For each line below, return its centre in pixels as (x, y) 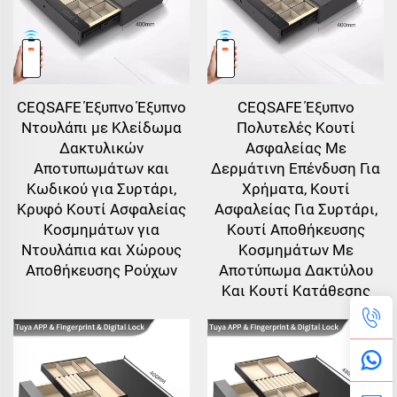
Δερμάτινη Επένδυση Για (296, 168)
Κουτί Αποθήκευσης (296, 229)
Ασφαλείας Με (296, 148)
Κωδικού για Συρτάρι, (101, 188)
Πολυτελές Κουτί (296, 127)
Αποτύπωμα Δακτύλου (296, 270)
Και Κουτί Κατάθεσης (296, 290)
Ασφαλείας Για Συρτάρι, (296, 209)
